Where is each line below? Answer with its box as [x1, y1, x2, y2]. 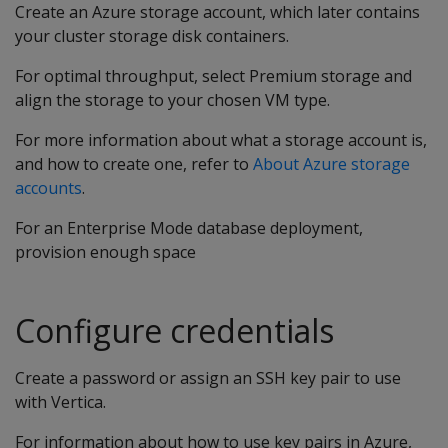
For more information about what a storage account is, [15, 129, 427, 151]
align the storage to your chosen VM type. [15, 89, 330, 111]
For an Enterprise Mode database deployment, [15, 217, 363, 239]
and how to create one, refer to [15, 153, 253, 175]
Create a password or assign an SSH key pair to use [15, 367, 401, 389]
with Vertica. [15, 391, 106, 413]
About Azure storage [253, 153, 410, 175]
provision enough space [15, 241, 196, 263]
